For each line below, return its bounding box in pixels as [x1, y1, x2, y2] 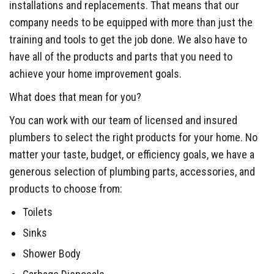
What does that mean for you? [9, 90, 141, 103]
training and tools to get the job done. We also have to [9, 32, 247, 46]
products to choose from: [9, 182, 122, 195]
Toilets [23, 205, 53, 218]
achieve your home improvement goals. [9, 67, 182, 80]
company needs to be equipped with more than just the [9, 15, 253, 29]
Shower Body [23, 246, 81, 260]
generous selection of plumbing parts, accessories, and [9, 165, 255, 178]
